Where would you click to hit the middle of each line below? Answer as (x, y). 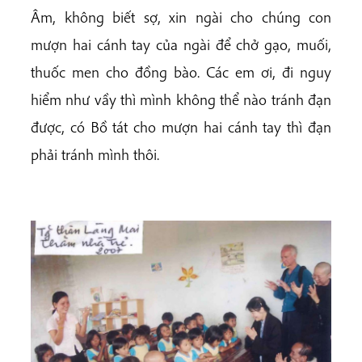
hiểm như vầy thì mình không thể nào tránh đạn (181, 100)
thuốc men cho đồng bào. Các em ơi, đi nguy (181, 72)
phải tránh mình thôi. (95, 155)
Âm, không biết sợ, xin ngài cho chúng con (181, 17)
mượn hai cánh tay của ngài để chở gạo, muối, (181, 45)
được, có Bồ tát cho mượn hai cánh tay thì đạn (181, 127)
